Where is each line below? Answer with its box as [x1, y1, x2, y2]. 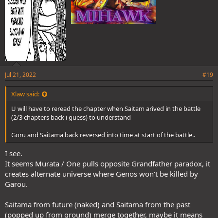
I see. [5, 148, 22, 158]
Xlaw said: [11, 90, 39, 99]
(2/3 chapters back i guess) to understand [11, 113, 131, 122]
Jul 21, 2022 [5, 71, 36, 79]
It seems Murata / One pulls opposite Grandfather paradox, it [5, 158, 210, 168]
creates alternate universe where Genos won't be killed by [5, 168, 198, 179]
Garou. [5, 179, 28, 189]
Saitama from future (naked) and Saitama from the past [5, 199, 190, 209]
